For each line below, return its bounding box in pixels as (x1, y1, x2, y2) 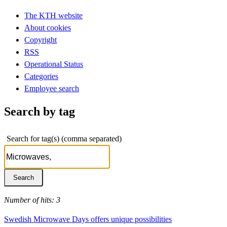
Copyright (24, 35, 57, 44)
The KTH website (24, 11, 83, 20)
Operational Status (24, 59, 83, 68)
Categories (24, 71, 58, 81)
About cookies (24, 23, 71, 32)
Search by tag (4, 104, 75, 118)
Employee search (24, 84, 79, 93)
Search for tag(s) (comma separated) (7, 134, 122, 143)
